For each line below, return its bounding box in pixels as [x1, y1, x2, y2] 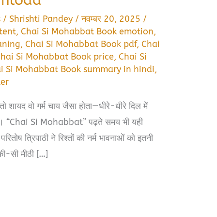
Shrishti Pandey [9, 13, 76, 24]
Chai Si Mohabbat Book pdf [25, 38, 137, 49]
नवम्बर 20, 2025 [81, 13, 143, 24]
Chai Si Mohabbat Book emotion [21, 26, 154, 37]
